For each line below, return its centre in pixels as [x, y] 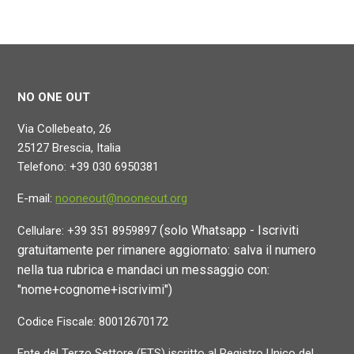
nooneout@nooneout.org [122, 198]
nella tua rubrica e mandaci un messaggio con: [144, 270]
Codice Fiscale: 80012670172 [93, 322]
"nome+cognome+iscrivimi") [95, 290]
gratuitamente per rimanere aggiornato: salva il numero [167, 250]
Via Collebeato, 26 [65, 129]
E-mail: [37, 198]
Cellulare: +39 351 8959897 [89, 231]
